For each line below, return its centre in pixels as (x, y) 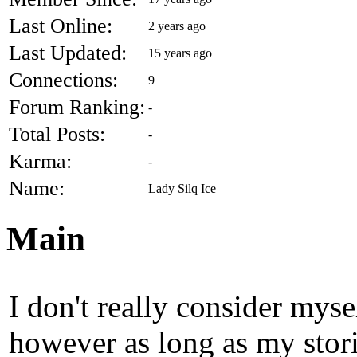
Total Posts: (57, 134)
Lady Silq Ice (182, 188)
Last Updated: (68, 53)
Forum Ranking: (77, 107)
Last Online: (61, 25)
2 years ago (177, 25)
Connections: (63, 80)
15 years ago (180, 53)
